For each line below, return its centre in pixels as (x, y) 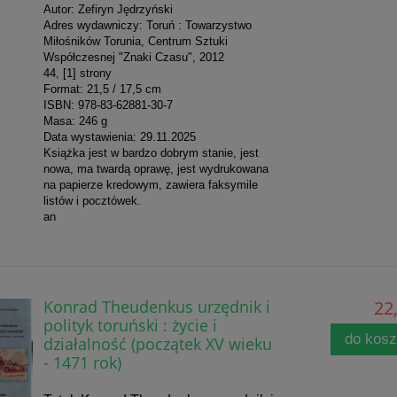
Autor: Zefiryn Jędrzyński (108, 10)
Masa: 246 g (75, 121)
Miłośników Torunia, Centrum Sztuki (135, 42)
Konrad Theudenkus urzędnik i (156, 307)
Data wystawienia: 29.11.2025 (119, 137)
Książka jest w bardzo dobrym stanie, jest (151, 153)
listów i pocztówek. (92, 201)
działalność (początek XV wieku (157, 344)
